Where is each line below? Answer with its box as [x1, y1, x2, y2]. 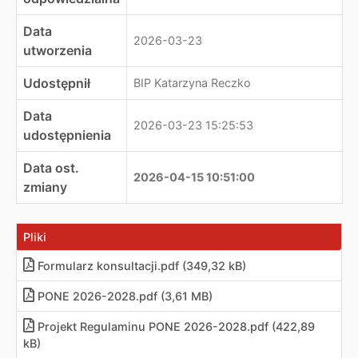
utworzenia [23, 42, 92, 58]
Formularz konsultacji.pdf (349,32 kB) [38, 259, 246, 272]
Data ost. [23, 160, 79, 176]
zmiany [23, 179, 67, 195]
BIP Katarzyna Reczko [133, 76, 251, 89]
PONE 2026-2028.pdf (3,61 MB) [38, 289, 213, 303]
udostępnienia [23, 127, 111, 143]
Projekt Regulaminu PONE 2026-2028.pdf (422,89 [38, 320, 315, 333]
